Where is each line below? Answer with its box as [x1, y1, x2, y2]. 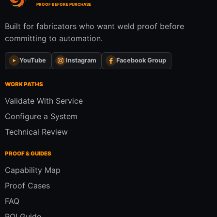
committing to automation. [5, 33, 103, 43]
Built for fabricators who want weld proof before [5, 21, 184, 31]
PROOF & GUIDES [5, 150, 51, 157]
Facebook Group [116, 57, 166, 64]
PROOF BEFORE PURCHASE [36, 1, 92, 7]
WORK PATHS [5, 81, 43, 88]
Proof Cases [5, 180, 50, 190]
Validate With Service [5, 95, 83, 106]
